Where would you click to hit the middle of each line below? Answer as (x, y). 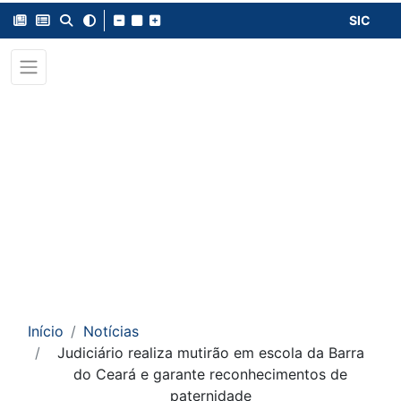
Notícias (111, 331)
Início (46, 331)
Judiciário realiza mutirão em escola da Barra (210, 353)
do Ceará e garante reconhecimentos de (210, 374)
